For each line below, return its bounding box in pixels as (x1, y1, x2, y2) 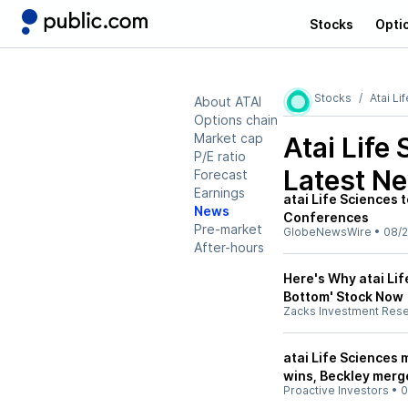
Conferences (283, 209, 369, 225)
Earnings (194, 185, 245, 200)
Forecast (194, 167, 248, 182)
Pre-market (194, 221, 262, 237)
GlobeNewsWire (283, 225, 372, 239)
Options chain (194, 112, 278, 127)
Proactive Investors (283, 383, 389, 397)
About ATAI (194, 94, 261, 109)
